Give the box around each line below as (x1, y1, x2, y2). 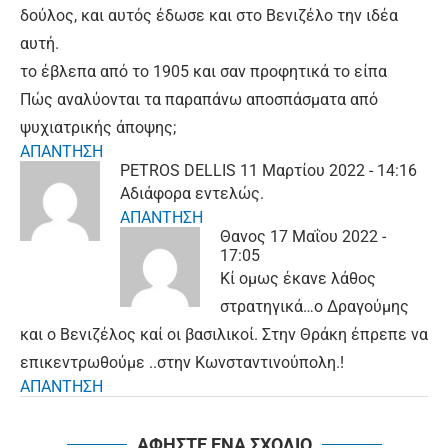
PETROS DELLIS (120, 161, 236, 181)
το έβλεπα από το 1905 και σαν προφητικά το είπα (20, 62, 387, 82)
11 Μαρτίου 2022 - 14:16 (240, 161, 417, 181)
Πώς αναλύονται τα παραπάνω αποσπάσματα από (20, 90, 378, 110)
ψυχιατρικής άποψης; (20, 118, 176, 138)
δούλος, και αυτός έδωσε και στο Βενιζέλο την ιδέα (20, 6, 398, 26)
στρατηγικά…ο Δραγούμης (220, 297, 409, 317)
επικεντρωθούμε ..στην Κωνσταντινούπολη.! (20, 353, 344, 373)
